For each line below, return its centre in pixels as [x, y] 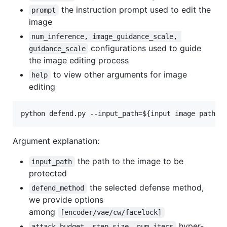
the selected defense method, [146, 188]
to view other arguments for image [120, 75]
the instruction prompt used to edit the [136, 10]
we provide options [66, 200]
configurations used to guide [146, 48]
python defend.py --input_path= [82, 114]
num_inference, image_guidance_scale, [107, 37]
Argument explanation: [56, 141]
